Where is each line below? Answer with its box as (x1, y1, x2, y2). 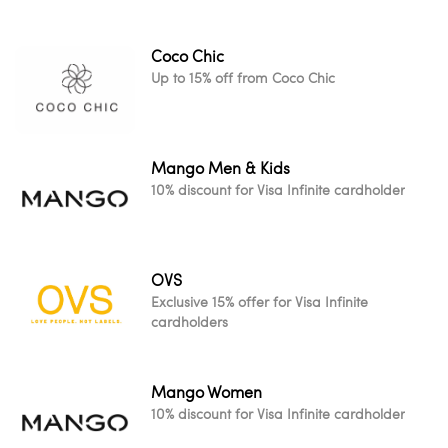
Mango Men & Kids (151, 157, 290, 179)
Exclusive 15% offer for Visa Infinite (151, 292, 368, 311)
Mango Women (151, 381, 262, 403)
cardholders (151, 312, 228, 331)
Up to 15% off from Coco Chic (151, 68, 335, 87)
